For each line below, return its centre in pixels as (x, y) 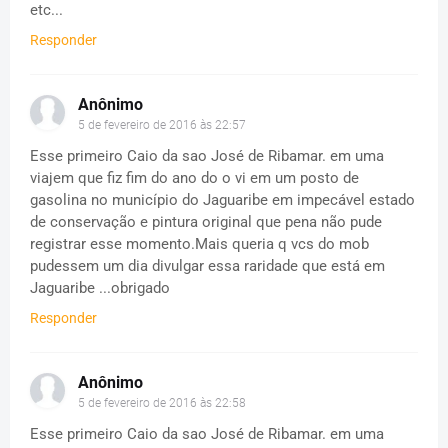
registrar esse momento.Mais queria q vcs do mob (199, 243)
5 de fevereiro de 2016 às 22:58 (162, 402)
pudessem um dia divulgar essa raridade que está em (207, 265)
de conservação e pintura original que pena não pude (206, 221)
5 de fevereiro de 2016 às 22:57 (162, 124)
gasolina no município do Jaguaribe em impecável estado (222, 199)
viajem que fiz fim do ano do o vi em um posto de (194, 177)
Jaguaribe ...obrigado (100, 287)
